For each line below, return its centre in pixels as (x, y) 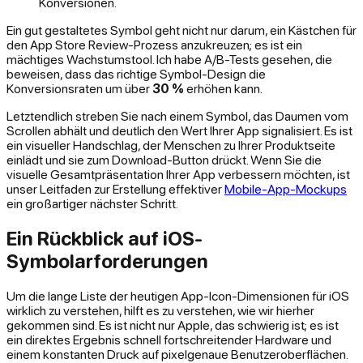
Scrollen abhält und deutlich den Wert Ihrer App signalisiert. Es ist (179, 131)
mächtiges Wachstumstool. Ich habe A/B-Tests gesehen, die (169, 60)
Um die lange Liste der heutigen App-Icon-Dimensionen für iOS (178, 296)
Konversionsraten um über (79, 89)
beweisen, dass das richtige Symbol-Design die (136, 74)
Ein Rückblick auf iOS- (105, 239)
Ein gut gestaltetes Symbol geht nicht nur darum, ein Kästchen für (181, 30)
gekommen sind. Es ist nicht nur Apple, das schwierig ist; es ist (173, 325)
